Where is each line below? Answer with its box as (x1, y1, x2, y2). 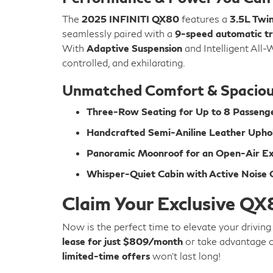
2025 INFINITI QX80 (82, 13, 179, 24)
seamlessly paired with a (62, 27, 175, 39)
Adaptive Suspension (87, 42, 182, 54)
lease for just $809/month (62, 235, 183, 247)
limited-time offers (62, 250, 150, 261)
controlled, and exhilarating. (62, 57, 185, 68)
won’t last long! (150, 250, 221, 261)
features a (179, 13, 230, 24)
